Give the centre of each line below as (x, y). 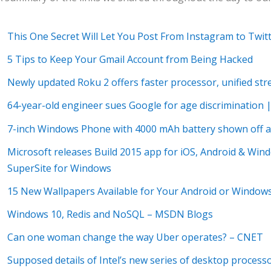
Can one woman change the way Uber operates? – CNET (135, 237)
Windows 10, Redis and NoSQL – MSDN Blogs (110, 214)
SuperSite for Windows (59, 168)
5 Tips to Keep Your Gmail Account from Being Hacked (130, 59)
